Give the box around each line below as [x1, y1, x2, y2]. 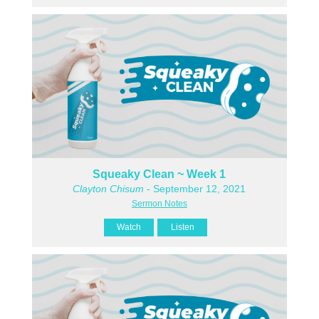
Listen [170, 222, 194, 233]
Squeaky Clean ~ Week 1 [93, 168, 226, 181]
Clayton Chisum [73, 183, 145, 195]
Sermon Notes [131, 199, 187, 209]
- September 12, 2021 [144, 183, 246, 195]
